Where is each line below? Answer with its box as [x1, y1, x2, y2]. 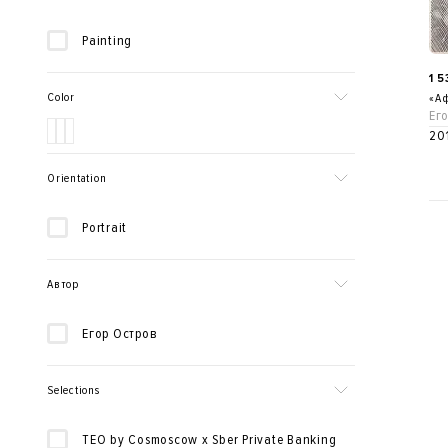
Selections [47, 383, 100, 398]
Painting [82, 32, 132, 49]
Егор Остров [82, 325, 158, 342]
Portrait [82, 219, 127, 236]
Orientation [47, 171, 107, 186]
